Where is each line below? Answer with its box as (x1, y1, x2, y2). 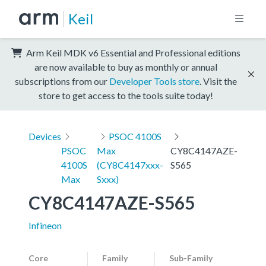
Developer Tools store (109, 75, 199, 87)
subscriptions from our (15, 75, 109, 87)
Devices (28, 130, 61, 142)
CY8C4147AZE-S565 (28, 191, 195, 213)
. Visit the (199, 75, 237, 87)
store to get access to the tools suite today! (39, 89, 213, 101)
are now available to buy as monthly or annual (34, 61, 217, 72)
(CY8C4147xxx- (97, 159, 164, 170)
